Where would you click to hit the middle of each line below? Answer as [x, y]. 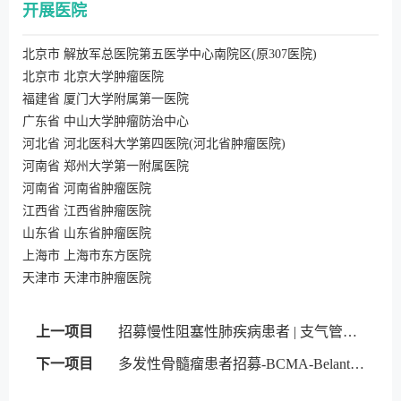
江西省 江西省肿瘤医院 [87, 211]
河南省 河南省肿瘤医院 [87, 189]
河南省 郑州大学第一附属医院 [106, 166]
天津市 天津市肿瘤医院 [87, 278]
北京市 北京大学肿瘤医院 [93, 77]
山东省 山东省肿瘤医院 [87, 234]
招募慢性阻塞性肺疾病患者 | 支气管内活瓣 [350, 332]
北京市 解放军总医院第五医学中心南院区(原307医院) [170, 55]
